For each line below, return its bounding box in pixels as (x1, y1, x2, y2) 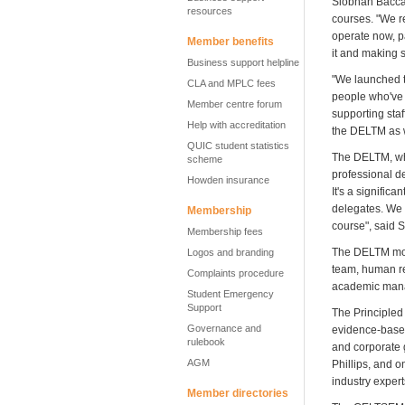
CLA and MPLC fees (187, 78, 276, 89)
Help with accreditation (187, 119, 286, 130)
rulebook (187, 336, 225, 347)
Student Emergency (187, 288, 274, 299)
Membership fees (187, 226, 263, 237)
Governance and (187, 323, 261, 334)
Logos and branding (187, 247, 274, 258)
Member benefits (187, 35, 274, 48)
